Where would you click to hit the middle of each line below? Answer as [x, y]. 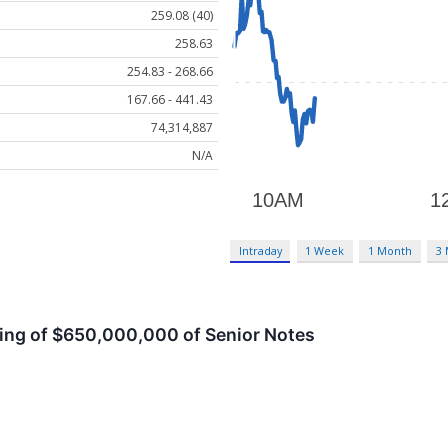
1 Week [325, 251]
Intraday [260, 251]
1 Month [390, 251]
